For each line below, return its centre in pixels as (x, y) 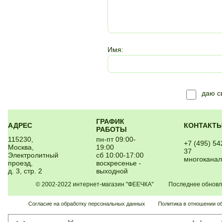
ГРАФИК (110, 121)
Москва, (21, 147)
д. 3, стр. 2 (25, 171)
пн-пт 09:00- (116, 139)
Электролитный (33, 155)
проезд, (20, 163)
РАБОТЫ (111, 129)
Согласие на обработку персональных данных (87, 204)
